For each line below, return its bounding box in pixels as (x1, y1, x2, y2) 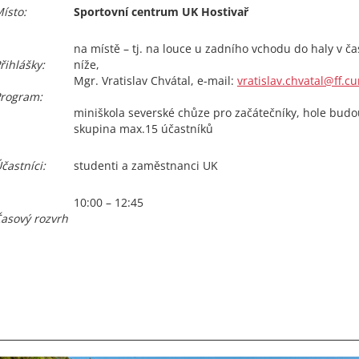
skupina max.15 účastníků (74, 121, 213, 136)
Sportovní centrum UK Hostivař (74, 4, 248, 19)
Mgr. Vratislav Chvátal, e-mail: (74, 73, 237, 88)
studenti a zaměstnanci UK (74, 158, 218, 173)
